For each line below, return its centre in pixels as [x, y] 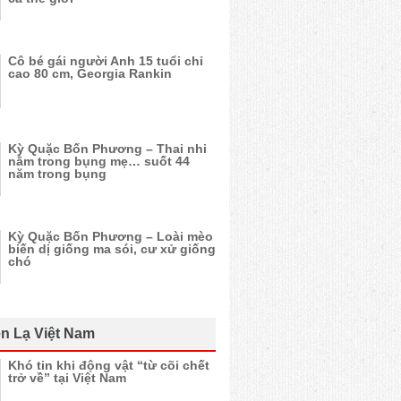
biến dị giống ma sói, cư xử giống [112, 249]
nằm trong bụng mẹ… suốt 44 [99, 161]
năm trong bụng [57, 174]
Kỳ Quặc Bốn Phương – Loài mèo [111, 236]
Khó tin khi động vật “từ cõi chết [109, 365]
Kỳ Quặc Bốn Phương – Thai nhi [107, 149]
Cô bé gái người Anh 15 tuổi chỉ [106, 61]
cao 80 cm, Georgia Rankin [90, 73]
